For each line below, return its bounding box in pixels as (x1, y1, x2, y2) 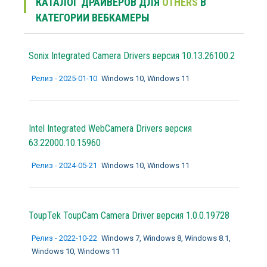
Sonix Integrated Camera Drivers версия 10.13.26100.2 (28, 49, 235, 61)
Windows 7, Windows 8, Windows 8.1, (101, 233, 231, 243)
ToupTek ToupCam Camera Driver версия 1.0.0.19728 (28, 209, 229, 221)
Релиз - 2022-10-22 (31, 233, 99, 243)
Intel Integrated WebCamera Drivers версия (28, 122, 192, 134)
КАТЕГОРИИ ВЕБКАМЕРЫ (35, 11, 150, 24)
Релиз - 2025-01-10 (31, 73, 99, 83)
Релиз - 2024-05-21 (31, 160, 99, 170)
